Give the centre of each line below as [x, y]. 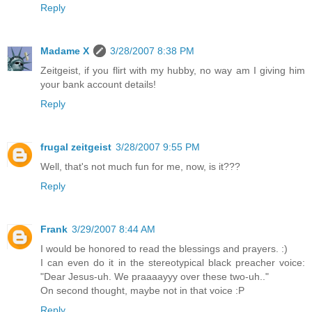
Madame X [65, 51]
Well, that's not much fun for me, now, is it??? [140, 166]
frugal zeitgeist [76, 147]
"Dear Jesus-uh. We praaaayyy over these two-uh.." [155, 276]
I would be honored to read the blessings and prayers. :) [164, 248]
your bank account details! [98, 85]
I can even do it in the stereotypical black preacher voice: [173, 262]
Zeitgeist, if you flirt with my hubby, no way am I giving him [173, 71]
